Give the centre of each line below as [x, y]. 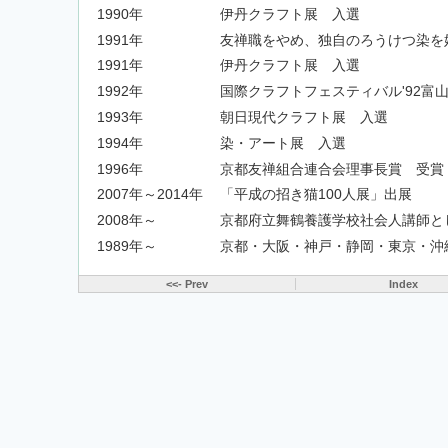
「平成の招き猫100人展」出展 [315, 195]
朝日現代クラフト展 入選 [303, 118]
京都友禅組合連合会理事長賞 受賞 [331, 169]
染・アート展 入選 [282, 143]
